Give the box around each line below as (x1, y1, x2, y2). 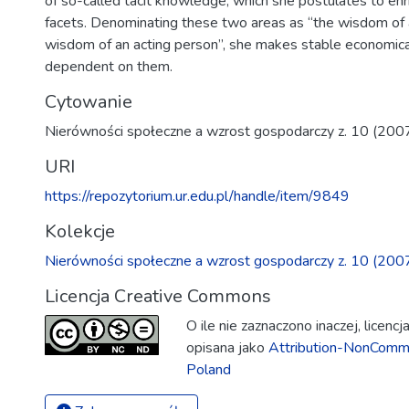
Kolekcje (45, 219, 115, 244)
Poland (186, 360, 231, 380)
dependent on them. (45, 57, 173, 77)
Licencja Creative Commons (45, 284, 271, 309)
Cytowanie (45, 89, 132, 114)
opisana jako (186, 338, 268, 358)
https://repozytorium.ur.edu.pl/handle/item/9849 (45, 186, 350, 206)
